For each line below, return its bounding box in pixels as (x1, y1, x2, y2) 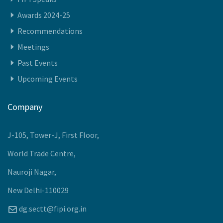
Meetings (17, 111, 49, 122)
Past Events (17, 127, 58, 138)
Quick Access (7, 20, 56, 32)
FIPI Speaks (17, 64, 57, 74)
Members (17, 48, 49, 58)
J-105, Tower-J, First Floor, (7, 200, 99, 210)
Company (7, 171, 42, 183)
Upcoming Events (17, 143, 78, 154)
